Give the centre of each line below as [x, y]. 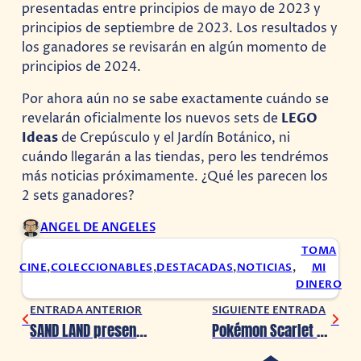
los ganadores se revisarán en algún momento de [174, 47]
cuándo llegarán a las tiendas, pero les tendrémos [176, 157]
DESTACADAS [195, 268]
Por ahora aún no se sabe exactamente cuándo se [176, 99]
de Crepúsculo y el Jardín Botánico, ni [174, 137]
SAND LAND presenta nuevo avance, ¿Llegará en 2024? [142, 330]
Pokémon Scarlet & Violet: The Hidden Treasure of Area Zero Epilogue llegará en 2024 [322, 330]
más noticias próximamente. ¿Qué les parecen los [175, 176]
